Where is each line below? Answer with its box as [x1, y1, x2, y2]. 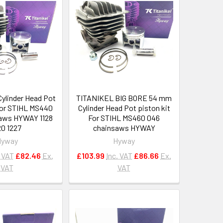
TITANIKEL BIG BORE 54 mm [76, 93, 172, 103]
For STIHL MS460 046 [88, 112, 160, 122]
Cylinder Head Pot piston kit [78, 103, 170, 112]
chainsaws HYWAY [93, 122, 155, 132]
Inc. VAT [106, 150, 133, 160]
